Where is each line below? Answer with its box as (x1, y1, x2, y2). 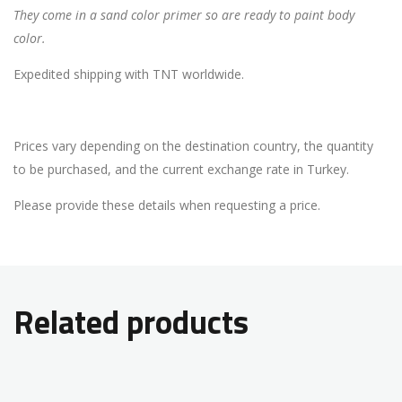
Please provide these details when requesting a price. (13, 197, 320, 214)
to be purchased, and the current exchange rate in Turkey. (13, 161, 349, 178)
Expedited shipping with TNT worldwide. (13, 66, 244, 83)
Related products (13, 309, 249, 341)
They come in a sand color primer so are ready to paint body (13, 6, 354, 23)
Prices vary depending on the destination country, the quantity (13, 137, 373, 154)
